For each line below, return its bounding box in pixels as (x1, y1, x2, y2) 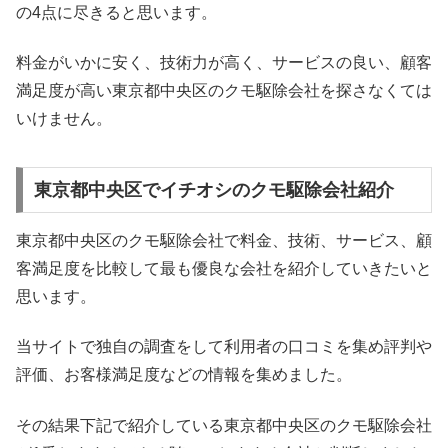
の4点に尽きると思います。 (16, 3, 217, 21)
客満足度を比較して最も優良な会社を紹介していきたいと (16, 259, 432, 277)
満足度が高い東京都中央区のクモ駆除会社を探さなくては (16, 82, 432, 100)
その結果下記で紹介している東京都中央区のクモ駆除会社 (16, 416, 432, 434)
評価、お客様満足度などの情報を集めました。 (16, 366, 352, 384)
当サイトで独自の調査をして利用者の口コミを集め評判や (16, 338, 432, 356)
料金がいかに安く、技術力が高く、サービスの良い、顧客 (16, 54, 432, 72)
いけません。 (16, 110, 112, 128)
